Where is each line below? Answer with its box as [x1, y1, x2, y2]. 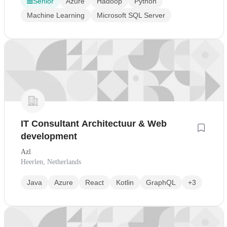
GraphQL [146, 178, 176, 187]
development [21, 131, 77, 142]
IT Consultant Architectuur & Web [21, 119, 167, 129]
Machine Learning [27, 11, 85, 20]
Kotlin [116, 178, 134, 187]
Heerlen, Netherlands [21, 158, 81, 166]
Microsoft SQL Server [97, 11, 165, 20]
